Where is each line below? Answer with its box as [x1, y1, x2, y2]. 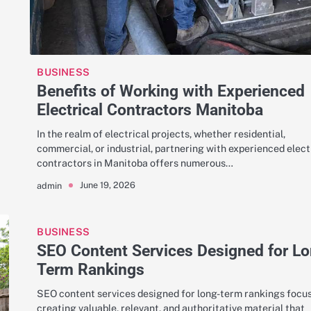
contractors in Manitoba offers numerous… [37, 156, 234, 169]
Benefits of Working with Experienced [37, 81, 305, 101]
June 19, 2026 [80, 180, 136, 191]
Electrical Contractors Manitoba [37, 99, 264, 119]
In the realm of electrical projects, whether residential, [37, 127, 286, 140]
